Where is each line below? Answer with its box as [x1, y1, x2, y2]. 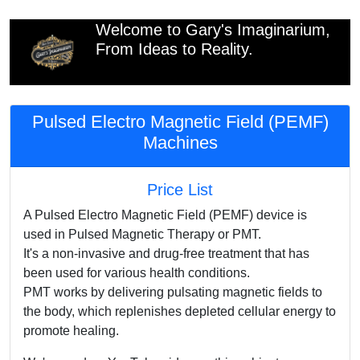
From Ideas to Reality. [96, 40, 253, 58]
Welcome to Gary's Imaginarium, [96, 21, 330, 39]
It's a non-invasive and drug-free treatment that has [23, 247, 309, 260]
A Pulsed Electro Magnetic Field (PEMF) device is [23, 208, 307, 222]
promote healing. [23, 324, 119, 337]
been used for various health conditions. [23, 266, 250, 280]
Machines [142, 133, 218, 153]
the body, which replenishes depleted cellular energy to [23, 305, 336, 318]
